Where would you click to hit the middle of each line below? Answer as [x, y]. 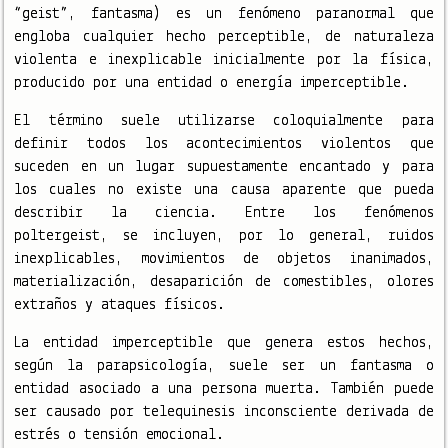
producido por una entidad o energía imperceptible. [212, 82]
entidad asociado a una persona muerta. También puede [224, 388]
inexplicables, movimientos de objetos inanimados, [224, 258]
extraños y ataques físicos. [120, 304]
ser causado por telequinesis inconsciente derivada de [224, 411]
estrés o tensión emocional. [119, 434]
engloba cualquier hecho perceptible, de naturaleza [224, 36]
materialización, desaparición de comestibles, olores [224, 281]
